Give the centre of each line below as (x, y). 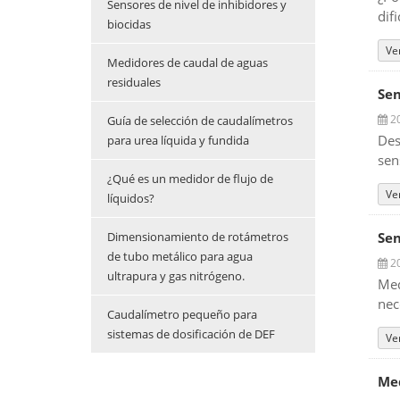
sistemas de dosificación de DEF (191, 334)
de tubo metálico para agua (180, 257)
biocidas (129, 25)
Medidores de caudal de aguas (187, 63)
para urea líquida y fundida (178, 141)
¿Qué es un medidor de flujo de (190, 179)
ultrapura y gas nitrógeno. (176, 276)
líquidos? (131, 199)
